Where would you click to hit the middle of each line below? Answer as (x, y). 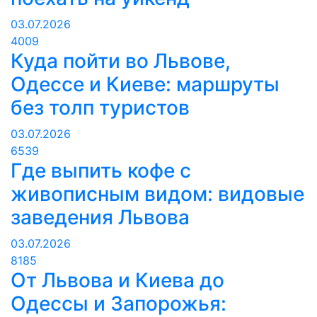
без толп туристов (100, 108)
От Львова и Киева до (117, 281)
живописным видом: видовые (157, 194)
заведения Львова (100, 218)
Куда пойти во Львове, (121, 61)
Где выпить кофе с (101, 171)
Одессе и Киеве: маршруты (145, 85)
